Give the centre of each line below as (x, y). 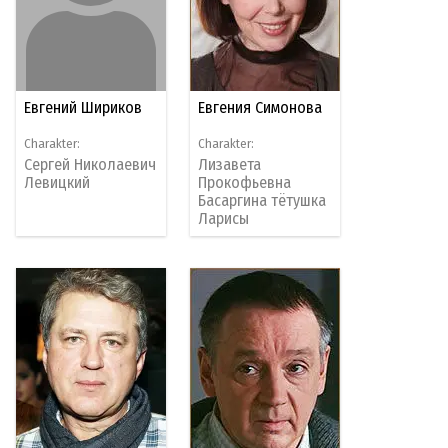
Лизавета (230, 164)
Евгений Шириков (83, 107)
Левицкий (57, 182)
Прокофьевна (245, 182)
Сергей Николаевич (90, 164)
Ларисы (224, 218)
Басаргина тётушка (262, 200)
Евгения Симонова (260, 107)
